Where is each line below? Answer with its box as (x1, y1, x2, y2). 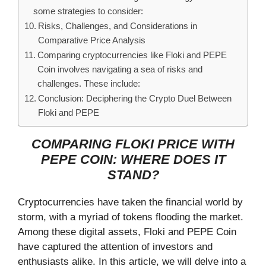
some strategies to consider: (33, 6, 144, 16)
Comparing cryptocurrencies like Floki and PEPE (37, 50, 227, 60)
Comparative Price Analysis (38, 35, 146, 45)
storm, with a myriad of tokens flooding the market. (18, 211, 243, 223)
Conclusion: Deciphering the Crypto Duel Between (38, 93, 232, 103)
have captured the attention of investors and (18, 241, 213, 252)
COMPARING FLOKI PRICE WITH (31, 137, 235, 151)
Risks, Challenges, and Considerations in (38, 21, 198, 31)
